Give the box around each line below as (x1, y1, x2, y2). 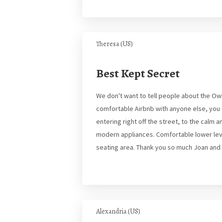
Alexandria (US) (96, 207, 140, 216)
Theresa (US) (96, 39, 133, 49)
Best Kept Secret (96, 65, 180, 81)
